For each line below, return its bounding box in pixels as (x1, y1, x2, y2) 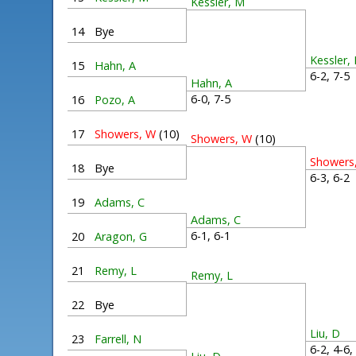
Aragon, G (95, 229, 148, 244)
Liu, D (310, 326, 341, 342)
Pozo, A (95, 92, 136, 107)
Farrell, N (95, 331, 142, 346)
